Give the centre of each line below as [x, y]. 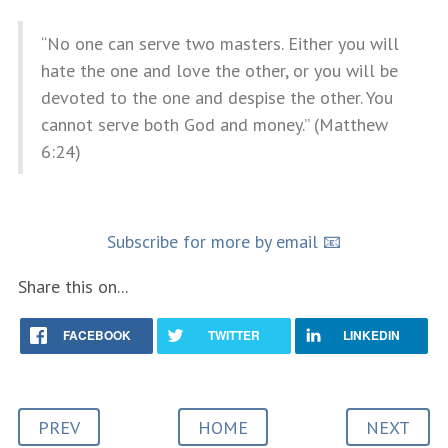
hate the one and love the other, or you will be [219, 70]
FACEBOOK [96, 335]
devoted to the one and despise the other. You [216, 97]
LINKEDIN [371, 335]
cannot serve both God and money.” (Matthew [214, 124]
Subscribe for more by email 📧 [224, 241]
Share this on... [73, 286]
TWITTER [233, 335]
